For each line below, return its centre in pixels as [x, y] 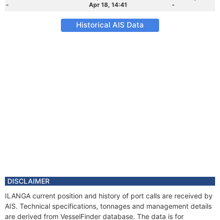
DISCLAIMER [28, 181]
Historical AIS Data [110, 25]
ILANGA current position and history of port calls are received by [109, 196]
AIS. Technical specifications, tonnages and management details [108, 206]
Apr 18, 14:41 [108, 5]
